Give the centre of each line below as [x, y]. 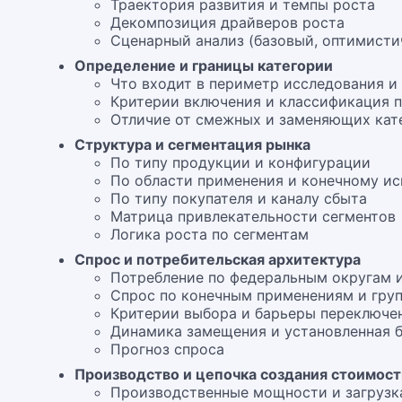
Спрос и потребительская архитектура [218, 259]
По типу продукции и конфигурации [241, 162]
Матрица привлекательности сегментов [253, 216]
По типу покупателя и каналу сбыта [239, 198]
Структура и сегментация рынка [193, 144]
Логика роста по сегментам [210, 234]
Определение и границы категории [204, 66]
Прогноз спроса [168, 349]
